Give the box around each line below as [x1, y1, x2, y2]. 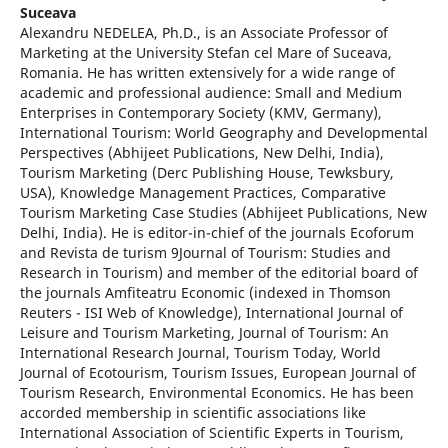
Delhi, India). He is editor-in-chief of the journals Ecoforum [19, 223, 414, 243]
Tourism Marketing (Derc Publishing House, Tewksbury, [19, 163, 394, 183]
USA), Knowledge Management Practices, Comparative [19, 183, 386, 203]
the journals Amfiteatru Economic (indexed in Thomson [19, 283, 391, 303]
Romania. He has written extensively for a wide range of [19, 63, 395, 83]
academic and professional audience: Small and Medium [19, 83, 402, 103]
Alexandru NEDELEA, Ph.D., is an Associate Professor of [19, 23, 388, 43]
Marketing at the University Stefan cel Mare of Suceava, [19, 43, 392, 63]
